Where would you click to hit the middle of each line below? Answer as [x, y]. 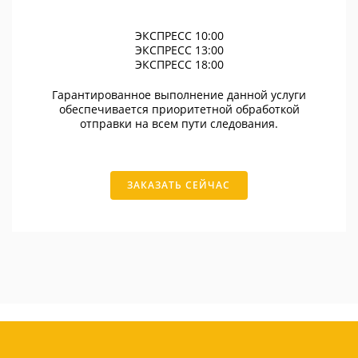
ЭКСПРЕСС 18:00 [179, 65]
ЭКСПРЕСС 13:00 [179, 50]
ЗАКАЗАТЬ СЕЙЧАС [179, 185]
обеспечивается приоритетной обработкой [179, 109]
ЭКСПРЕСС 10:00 [179, 36]
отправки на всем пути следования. [179, 124]
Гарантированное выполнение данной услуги [179, 95]
